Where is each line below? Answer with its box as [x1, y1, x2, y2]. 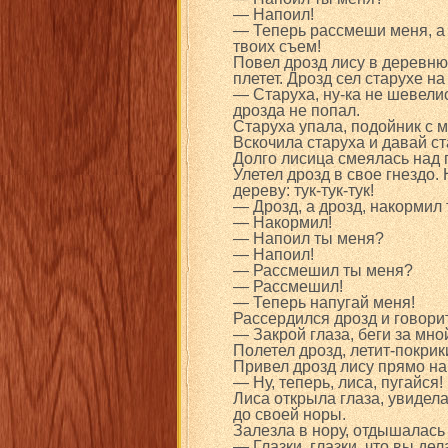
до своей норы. [233, 406, 346, 423]
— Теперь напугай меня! [233, 294, 415, 311]
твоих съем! [233, 38, 321, 55]
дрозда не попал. [233, 102, 360, 119]
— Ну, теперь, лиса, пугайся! [233, 374, 443, 391]
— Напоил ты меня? [233, 230, 384, 247]
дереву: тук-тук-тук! [233, 182, 374, 199]
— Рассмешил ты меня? [233, 262, 413, 279]
